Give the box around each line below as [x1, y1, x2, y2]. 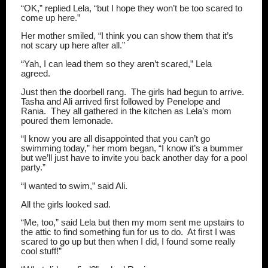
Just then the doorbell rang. [21, 87, 126, 97]
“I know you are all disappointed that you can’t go [21, 134, 210, 144]
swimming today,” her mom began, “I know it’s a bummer [21, 144, 243, 154]
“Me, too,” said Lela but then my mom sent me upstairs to [21, 218, 244, 228]
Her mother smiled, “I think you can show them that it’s [21, 31, 233, 41]
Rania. [21, 106, 46, 116]
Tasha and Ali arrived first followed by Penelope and [21, 96, 220, 106]
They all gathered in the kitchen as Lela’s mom [51, 106, 232, 116]
